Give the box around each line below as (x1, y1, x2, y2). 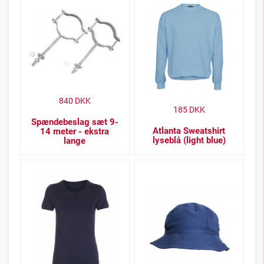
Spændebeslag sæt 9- (31, 117, 118, 128)
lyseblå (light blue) (152, 135, 226, 146)
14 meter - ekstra (40, 126, 110, 137)
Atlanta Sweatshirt (153, 126, 226, 137)
